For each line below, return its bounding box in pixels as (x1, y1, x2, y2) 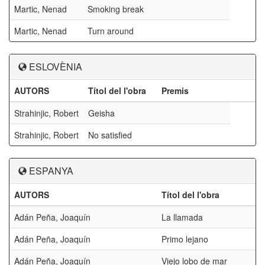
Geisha (88, 107, 115, 119)
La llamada (161, 211, 203, 223)
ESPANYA (29, 164, 73, 177)
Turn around (88, 25, 134, 37)
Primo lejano (161, 233, 208, 245)
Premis (161, 85, 189, 96)
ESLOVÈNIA (29, 60, 82, 73)
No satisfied (88, 129, 132, 141)
